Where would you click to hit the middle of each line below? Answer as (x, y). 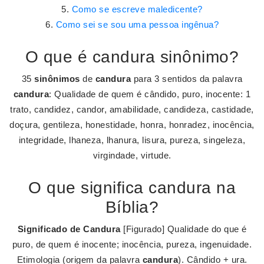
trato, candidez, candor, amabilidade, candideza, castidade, (132, 109)
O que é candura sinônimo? (132, 57)
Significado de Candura (69, 229)
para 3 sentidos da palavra (187, 79)
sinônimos (57, 79)
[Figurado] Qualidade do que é (184, 229)
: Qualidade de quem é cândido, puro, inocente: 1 (150, 94)
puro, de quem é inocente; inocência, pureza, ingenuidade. (132, 244)
